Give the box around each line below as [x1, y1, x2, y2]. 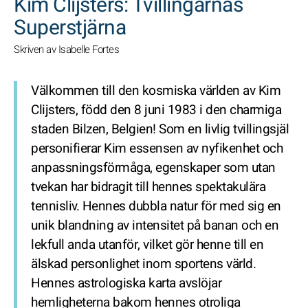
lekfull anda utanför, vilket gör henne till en [31, 235, 263, 254]
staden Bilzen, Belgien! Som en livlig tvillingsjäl [31, 120, 289, 139]
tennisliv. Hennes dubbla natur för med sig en [31, 197, 281, 216]
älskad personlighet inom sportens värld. [31, 254, 256, 274]
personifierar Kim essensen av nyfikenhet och [31, 139, 283, 158]
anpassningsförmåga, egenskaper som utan [31, 158, 276, 177]
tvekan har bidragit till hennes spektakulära [31, 177, 265, 197]
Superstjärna [14, 13, 126, 43]
